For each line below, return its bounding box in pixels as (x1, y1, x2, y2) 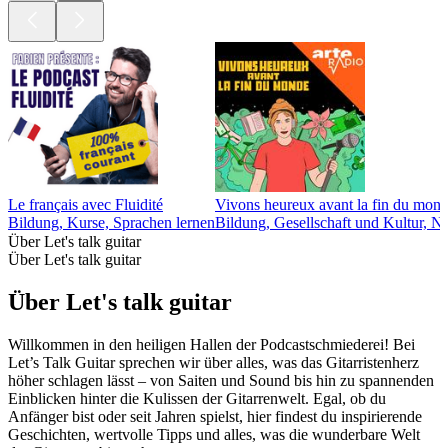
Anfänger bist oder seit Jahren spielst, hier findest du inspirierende (8, 407, 422, 425)
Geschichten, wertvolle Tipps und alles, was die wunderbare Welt (8, 425, 420, 443)
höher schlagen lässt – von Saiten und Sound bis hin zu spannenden (8, 371, 434, 389)
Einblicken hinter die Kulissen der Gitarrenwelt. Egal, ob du (8, 389, 386, 407)
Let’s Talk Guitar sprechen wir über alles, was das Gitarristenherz (8, 353, 419, 371)
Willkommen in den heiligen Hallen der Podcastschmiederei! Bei (8, 335, 415, 353)
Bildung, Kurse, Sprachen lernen (8, 214, 215, 232)
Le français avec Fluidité (8, 196, 163, 214)
